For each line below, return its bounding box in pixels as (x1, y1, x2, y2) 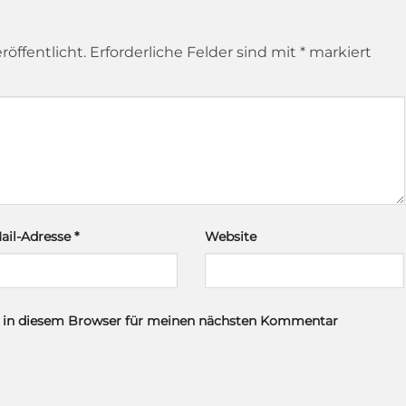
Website (204, 227, 256, 245)
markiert (305, 43, 372, 61)
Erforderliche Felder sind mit (90, 43, 300, 61)
